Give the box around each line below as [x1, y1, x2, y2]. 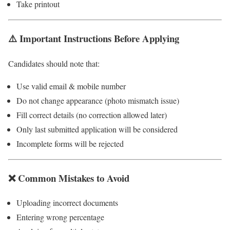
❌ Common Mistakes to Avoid [8, 170, 129, 185]
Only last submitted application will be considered [16, 123, 178, 135]
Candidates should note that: [8, 57, 100, 69]
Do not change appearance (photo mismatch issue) [16, 94, 179, 106]
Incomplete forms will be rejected [16, 138, 124, 149]
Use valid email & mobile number [16, 80, 126, 91]
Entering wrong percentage [16, 212, 104, 223]
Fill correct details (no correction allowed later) [16, 109, 167, 120]
